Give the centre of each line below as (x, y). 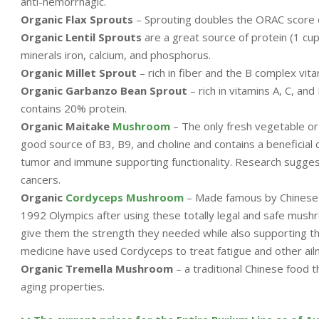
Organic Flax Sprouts (77, 19)
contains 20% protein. (74, 108)
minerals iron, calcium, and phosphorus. (116, 54)
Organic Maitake (67, 126)
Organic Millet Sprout (79, 72)
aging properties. (63, 286)
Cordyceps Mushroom (125, 197)
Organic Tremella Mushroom (97, 268)
